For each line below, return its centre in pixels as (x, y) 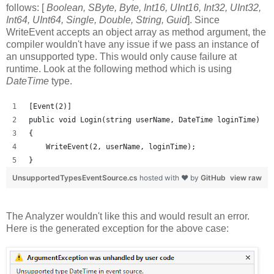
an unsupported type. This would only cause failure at (121, 57)
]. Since (203, 20)
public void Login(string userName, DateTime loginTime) (144, 120)
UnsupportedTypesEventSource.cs (76, 178)
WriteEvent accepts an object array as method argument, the (136, 32)
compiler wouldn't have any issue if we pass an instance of (132, 45)
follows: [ (26, 8)
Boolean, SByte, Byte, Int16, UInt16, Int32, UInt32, (154, 8)
